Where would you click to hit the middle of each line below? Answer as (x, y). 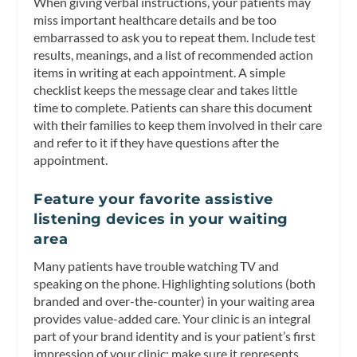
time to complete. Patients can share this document (173, 108)
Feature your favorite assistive (153, 199)
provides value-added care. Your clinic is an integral (173, 318)
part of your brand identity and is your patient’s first (175, 335)
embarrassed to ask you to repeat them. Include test (175, 37)
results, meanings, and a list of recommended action (174, 55)
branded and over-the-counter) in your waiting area (175, 300)
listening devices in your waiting (161, 219)
